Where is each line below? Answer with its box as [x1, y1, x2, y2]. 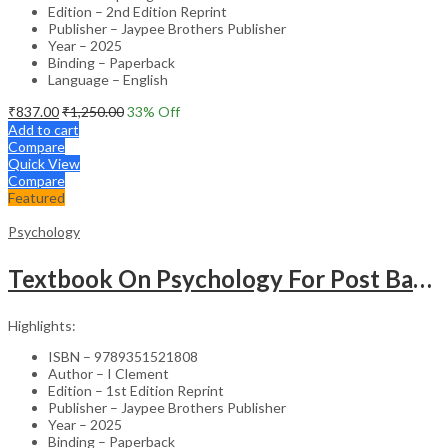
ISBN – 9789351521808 [48, 347, 198, 365]
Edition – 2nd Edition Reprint [48, 2, 227, 20]
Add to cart [8, 120, 79, 138]
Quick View [8, 154, 80, 172]
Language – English [48, 70, 168, 88]
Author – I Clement [48, 364, 169, 382]
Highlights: [8, 316, 76, 334]
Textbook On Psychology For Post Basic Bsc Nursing [413, 263, 432, 293]
